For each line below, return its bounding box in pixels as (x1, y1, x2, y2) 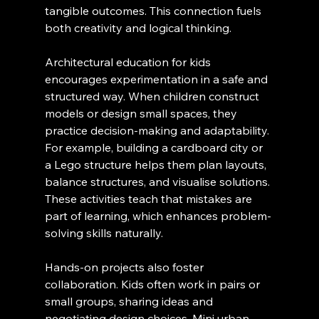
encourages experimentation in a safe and (44, 72, 271, 87)
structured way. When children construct (44, 89, 262, 104)
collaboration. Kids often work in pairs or (44, 277, 263, 292)
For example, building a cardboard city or (44, 140, 266, 155)
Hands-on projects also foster (44, 260, 206, 275)
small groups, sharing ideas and (44, 294, 216, 309)
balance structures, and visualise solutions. (44, 174, 273, 189)
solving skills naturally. (44, 226, 163, 241)
